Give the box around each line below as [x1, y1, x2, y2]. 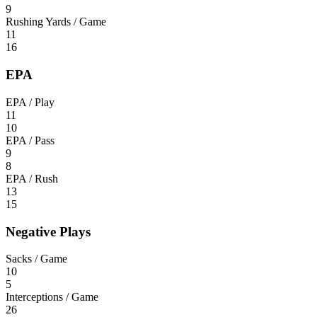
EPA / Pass [6, 134, 54, 146]
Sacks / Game [6, 253, 67, 265]
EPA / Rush [6, 172, 58, 185]
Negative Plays [6, 224, 91, 239]
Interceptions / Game [6, 291, 98, 304]
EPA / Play [6, 96, 54, 108]
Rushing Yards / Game [6, 16, 106, 28]
